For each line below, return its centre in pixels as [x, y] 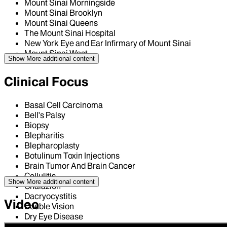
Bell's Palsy [45, 115]
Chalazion [43, 186]
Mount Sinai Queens [61, 23]
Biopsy [37, 125]
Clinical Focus [46, 82]
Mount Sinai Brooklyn [63, 13]
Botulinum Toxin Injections [72, 155]
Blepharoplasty [52, 145]
